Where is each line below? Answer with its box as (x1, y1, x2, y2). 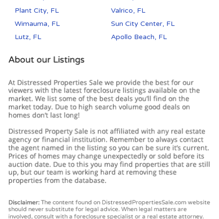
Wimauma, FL (15, 20, 60, 28)
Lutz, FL (15, 33, 41, 42)
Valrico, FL (111, 6, 146, 15)
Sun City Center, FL (111, 20, 175, 28)
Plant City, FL (15, 6, 59, 15)
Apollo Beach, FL (111, 33, 167, 42)
